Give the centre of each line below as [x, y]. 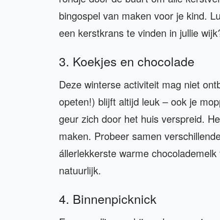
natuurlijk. [80, 170]
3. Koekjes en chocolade [127, 61]
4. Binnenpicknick [108, 199]
